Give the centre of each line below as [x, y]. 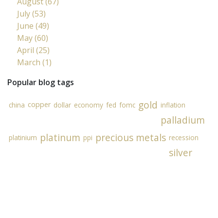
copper [39, 104]
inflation [173, 105]
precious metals [131, 137]
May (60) [33, 38]
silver [181, 152]
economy [89, 105]
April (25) [33, 50]
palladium [183, 120]
